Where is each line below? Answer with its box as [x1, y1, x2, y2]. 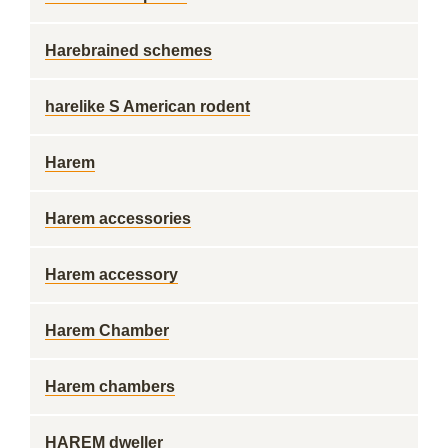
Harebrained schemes [45, 42, 212, 59]
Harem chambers [45, 378, 175, 395]
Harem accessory [45, 266, 178, 283]
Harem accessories [45, 210, 191, 227]
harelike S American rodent [45, 98, 250, 115]
